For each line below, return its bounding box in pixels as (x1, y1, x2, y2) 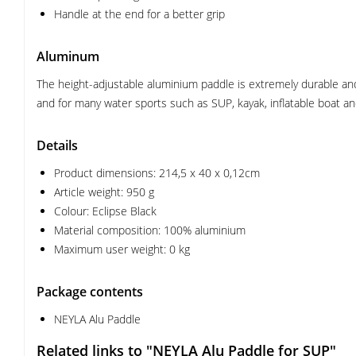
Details (37, 137, 78, 154)
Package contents (37, 283, 143, 300)
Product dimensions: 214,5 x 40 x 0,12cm (54, 165, 260, 180)
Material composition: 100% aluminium (54, 222, 246, 238)
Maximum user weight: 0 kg (54, 242, 190, 257)
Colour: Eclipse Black (54, 203, 157, 219)
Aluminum (37, 48, 99, 65)
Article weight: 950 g (54, 184, 154, 199)
